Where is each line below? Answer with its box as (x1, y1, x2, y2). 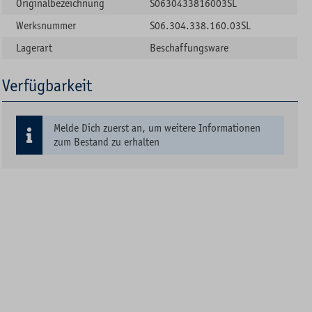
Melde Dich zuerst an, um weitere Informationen (54, 121, 261, 134)
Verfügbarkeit (2, 75, 93, 95)
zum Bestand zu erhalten (54, 135, 160, 148)
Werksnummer (16, 19, 77, 32)
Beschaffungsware (150, 41, 229, 54)
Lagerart (16, 41, 53, 54)
